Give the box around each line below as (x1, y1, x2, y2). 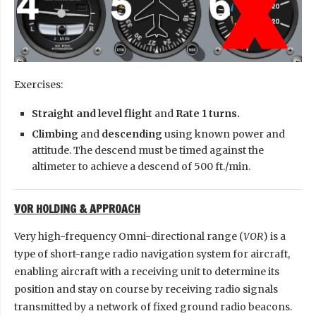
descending (99, 127, 162, 140)
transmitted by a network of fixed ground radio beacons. (14, 300, 292, 313)
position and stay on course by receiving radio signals (14, 282, 278, 296)
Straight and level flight (32, 107, 152, 120)
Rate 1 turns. (174, 107, 240, 120)
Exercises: (14, 78, 63, 91)
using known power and (162, 127, 285, 140)
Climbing (32, 127, 80, 140)
